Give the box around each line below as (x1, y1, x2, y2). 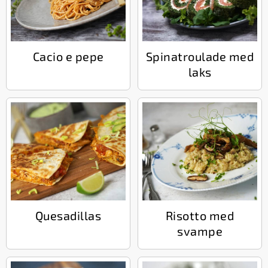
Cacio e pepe (32, 48, 104, 63)
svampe (177, 223, 223, 238)
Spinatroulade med (145, 48, 254, 63)
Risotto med (165, 208, 234, 223)
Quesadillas (35, 208, 102, 223)
